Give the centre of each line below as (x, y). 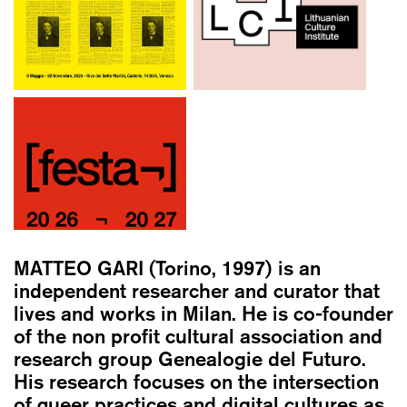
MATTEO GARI (81, 268)
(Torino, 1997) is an (235, 268)
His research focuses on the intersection (196, 382)
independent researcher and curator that (197, 291)
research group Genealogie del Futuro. (190, 359)
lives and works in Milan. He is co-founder (203, 314)
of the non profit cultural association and (198, 337)
